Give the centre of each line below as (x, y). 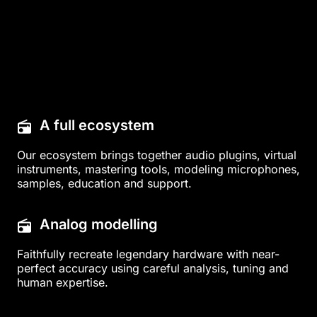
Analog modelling (99, 224)
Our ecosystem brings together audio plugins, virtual (157, 155)
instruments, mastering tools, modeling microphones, (158, 169)
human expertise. (63, 282)
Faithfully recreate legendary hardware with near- (148, 254)
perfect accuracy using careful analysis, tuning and (153, 268)
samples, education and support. (104, 183)
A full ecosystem (97, 125)
